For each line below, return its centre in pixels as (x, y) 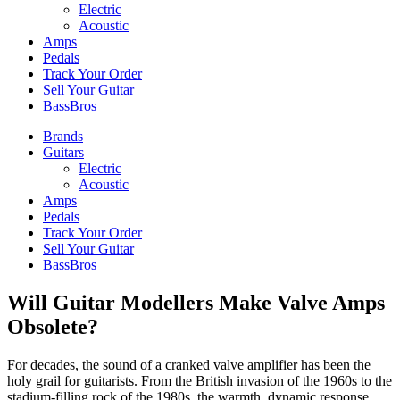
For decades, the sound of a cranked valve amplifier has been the (189, 364)
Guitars (63, 152)
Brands (63, 136)
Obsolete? (53, 326)
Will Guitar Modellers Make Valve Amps (196, 302)
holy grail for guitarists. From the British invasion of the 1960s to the (200, 380)
